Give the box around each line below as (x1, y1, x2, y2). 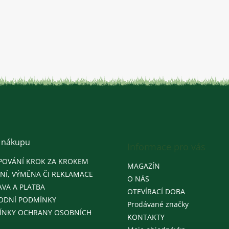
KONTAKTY (127, 212, 165, 222)
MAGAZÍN (127, 161, 160, 171)
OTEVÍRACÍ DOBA (127, 186, 185, 196)
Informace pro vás (127, 140, 205, 153)
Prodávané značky (127, 199, 189, 209)
